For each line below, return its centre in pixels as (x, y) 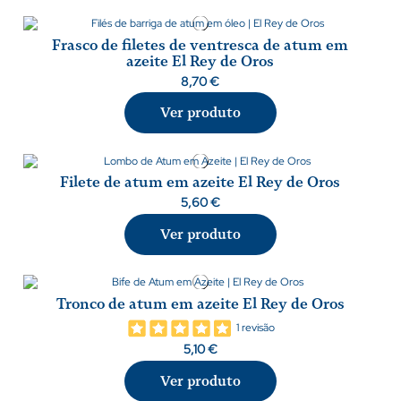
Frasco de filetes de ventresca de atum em (200, 45)
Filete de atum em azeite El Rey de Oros (200, 183)
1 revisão (255, 328)
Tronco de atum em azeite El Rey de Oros (200, 303)
